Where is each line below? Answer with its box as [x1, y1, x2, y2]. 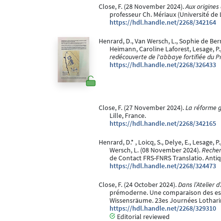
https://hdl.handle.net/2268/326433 [110, 61, 216, 70]
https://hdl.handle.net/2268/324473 [110, 162, 216, 171]
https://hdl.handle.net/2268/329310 [110, 204, 216, 213]
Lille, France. [110, 111, 146, 120]
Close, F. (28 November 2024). [98, 2, 185, 11]
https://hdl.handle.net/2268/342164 [110, 18, 216, 27]
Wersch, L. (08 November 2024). [110, 146, 202, 155]
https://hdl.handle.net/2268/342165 [110, 119, 216, 128]
